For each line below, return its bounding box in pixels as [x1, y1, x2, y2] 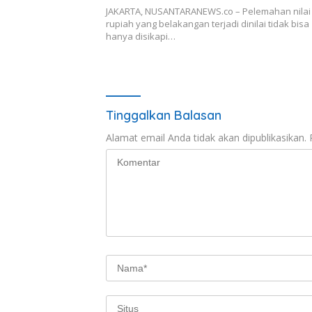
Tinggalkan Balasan [106, 107, 221, 124]
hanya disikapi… [106, 30, 175, 43]
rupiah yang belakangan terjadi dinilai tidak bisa [106, 17, 309, 31]
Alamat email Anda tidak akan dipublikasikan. [106, 131, 306, 145]
